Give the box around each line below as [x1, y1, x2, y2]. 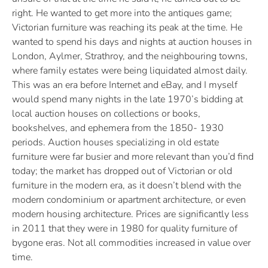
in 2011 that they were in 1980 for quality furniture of [12, 221, 237, 235]
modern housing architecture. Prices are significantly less [12, 207, 249, 221]
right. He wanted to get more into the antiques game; [12, 6, 232, 20]
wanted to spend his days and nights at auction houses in [12, 35, 252, 48]
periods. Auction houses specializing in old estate [12, 135, 219, 149]
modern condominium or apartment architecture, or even [12, 193, 246, 206]
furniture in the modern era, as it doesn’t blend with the [12, 178, 241, 192]
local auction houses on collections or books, [12, 106, 200, 120]
